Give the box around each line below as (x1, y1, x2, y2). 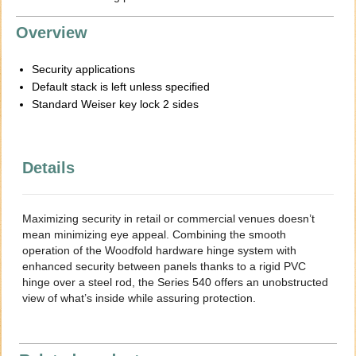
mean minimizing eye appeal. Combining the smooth (22, 228, 287, 242)
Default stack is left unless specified (32, 80, 211, 94)
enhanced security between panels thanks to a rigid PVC (22, 260, 307, 273)
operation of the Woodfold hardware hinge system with (22, 244, 297, 257)
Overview (16, 24, 88, 42)
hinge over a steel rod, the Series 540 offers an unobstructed (22, 276, 329, 289)
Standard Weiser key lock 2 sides (32, 98, 199, 111)
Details (22, 159, 75, 177)
